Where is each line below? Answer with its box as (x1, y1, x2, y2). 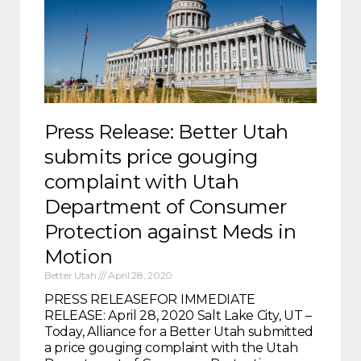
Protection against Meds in (44, 220, 297, 244)
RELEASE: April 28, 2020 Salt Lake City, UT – (44, 308, 312, 324)
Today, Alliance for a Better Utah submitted (44, 324, 314, 340)
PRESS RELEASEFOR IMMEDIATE (44, 292, 256, 308)
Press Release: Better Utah (44, 120, 289, 144)
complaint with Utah (44, 170, 239, 194)
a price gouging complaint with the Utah (44, 340, 298, 356)
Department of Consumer (44, 195, 287, 219)
